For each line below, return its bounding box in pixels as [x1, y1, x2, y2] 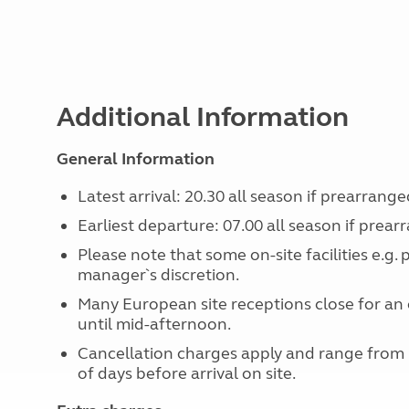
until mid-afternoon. [77, 314, 231, 334]
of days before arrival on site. [77, 363, 296, 383]
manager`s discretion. [77, 265, 239, 285]
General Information [57, 149, 215, 169]
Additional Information [57, 100, 349, 133]
